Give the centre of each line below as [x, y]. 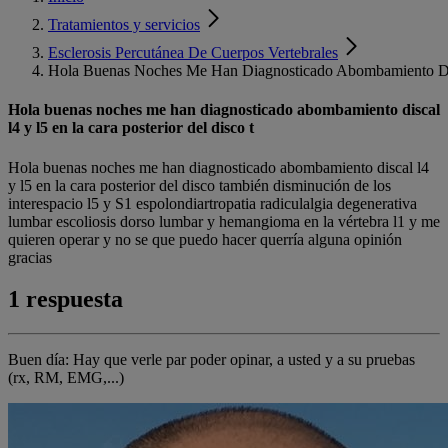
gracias [30, 257]
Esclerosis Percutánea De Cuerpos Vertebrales [193, 52]
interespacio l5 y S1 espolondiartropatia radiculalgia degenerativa [212, 203]
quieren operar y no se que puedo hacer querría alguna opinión [205, 239]
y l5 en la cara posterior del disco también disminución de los [199, 185]
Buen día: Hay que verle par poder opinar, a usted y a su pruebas [211, 360]
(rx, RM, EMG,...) [66, 378]
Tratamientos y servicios [124, 24]
